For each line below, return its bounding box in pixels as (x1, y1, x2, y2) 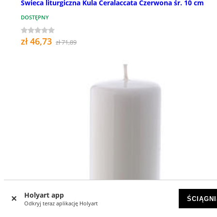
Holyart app (24, 190, 64, 200)
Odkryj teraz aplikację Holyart (24, 200, 98, 207)
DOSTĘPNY (21, 14, 49, 21)
